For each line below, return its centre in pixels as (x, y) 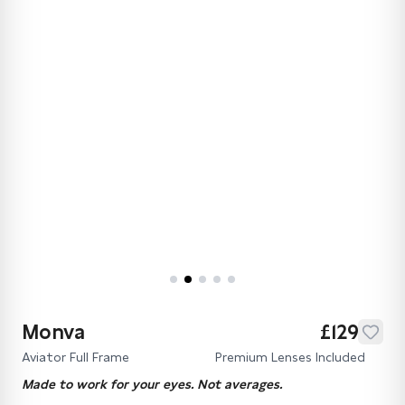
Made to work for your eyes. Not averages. (152, 385)
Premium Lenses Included (290, 358)
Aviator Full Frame (75, 358)
